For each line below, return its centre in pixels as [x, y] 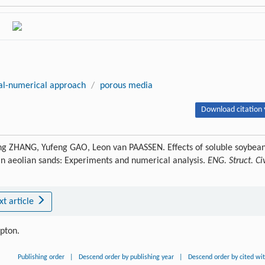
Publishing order [41, 257]
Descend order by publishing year [127, 257]
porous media [126, 85]
